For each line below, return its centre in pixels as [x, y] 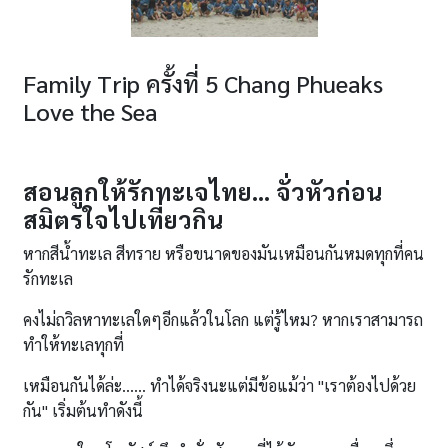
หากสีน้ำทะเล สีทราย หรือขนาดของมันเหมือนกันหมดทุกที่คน [223, 254]
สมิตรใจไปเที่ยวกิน [123, 219]
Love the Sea [90, 111]
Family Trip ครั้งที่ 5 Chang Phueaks [203, 83]
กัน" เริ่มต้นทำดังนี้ [83, 411]
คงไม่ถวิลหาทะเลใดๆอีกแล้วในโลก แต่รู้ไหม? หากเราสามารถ [223, 320]
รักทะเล [48, 279]
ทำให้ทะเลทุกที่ [73, 345]
